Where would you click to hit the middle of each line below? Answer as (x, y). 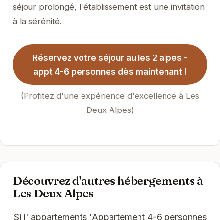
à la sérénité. (37, 21)
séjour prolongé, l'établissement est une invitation (109, 7)
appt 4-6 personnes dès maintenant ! (110, 71)
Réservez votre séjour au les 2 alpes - (110, 58)
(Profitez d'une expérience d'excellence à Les (110, 96)
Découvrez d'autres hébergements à (108, 181)
